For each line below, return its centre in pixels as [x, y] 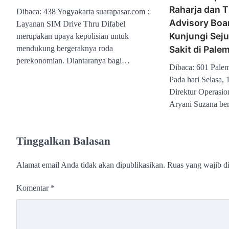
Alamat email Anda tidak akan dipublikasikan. [91, 165]
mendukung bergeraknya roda [65, 48]
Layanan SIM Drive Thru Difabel [71, 24]
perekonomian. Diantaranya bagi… [73, 60]
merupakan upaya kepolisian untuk [73, 36]
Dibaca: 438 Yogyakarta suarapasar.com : [83, 11]
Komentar [33, 188]
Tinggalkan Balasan [63, 141]
